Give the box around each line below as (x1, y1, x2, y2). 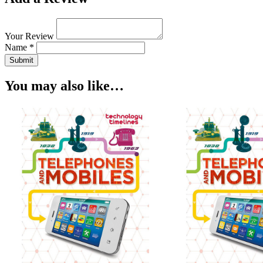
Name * (5, 42, 34, 52)
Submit (9, 55, 33, 65)
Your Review (5, 31, 54, 41)
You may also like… (5, 77, 124, 93)
